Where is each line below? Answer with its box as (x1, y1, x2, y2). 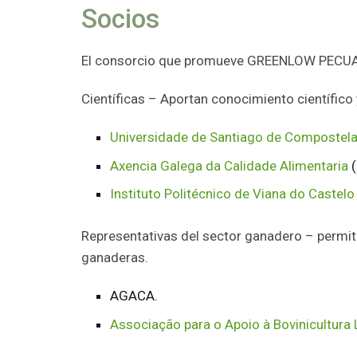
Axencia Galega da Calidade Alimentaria (110, 157, 349, 174)
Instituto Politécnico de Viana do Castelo (110, 186, 355, 202)
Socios (81, 3, 159, 35)
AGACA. (110, 288, 159, 304)
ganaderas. (81, 249, 148, 265)
